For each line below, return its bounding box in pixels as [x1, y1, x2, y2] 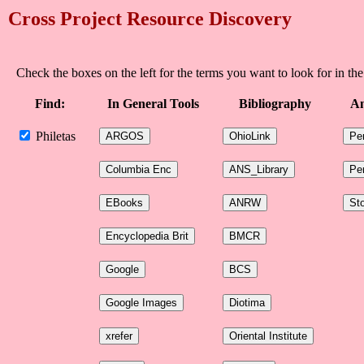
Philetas [32, 129, 76, 143]
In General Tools [106, 97, 199, 110]
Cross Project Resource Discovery [8, 8, 292, 29]
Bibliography [238, 97, 311, 110]
